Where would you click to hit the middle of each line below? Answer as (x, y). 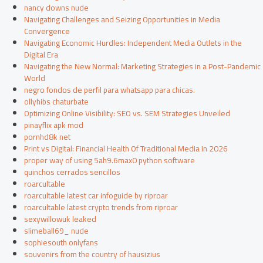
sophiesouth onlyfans (61, 243)
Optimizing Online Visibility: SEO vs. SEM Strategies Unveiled (127, 114)
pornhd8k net (48, 137)
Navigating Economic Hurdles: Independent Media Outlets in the (133, 43)
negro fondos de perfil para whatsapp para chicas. (110, 90)
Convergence (47, 31)
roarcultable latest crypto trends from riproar (101, 208)
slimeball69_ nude (57, 231)
